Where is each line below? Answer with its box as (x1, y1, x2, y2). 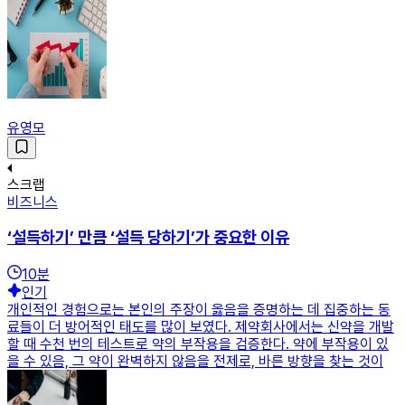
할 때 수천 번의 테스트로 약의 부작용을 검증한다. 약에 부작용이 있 (7, 335, 389, 353)
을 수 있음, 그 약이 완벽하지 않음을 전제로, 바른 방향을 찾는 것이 (7, 353, 383, 371)
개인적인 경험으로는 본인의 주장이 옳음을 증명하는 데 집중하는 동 (7, 301, 391, 319)
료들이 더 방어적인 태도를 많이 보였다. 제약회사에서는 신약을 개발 (7, 318, 394, 336)
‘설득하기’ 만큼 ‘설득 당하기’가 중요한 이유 (7, 227, 289, 249)
